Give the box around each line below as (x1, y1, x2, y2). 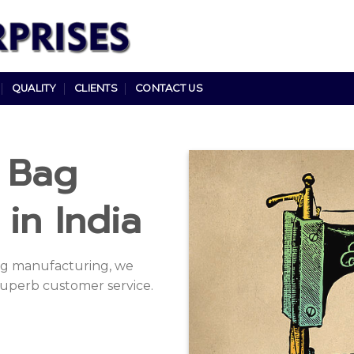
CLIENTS (74, 82, 118, 94)
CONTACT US (135, 82, 203, 94)
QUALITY (11, 82, 57, 94)
